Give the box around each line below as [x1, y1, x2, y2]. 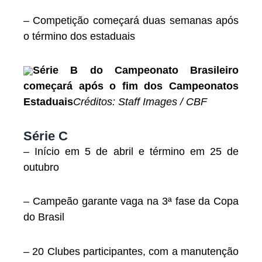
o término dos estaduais [23, 30, 135, 42]
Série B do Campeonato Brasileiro [33, 64, 239, 77]
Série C [23, 128, 68, 143]
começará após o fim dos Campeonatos [23, 80, 239, 92]
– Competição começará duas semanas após [23, 14, 239, 26]
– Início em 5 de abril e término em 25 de [23, 145, 239, 157]
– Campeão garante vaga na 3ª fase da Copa [23, 195, 239, 208]
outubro [23, 161, 59, 173]
